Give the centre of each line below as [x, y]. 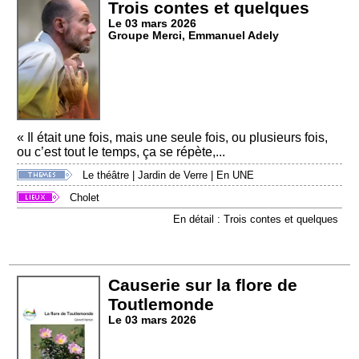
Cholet [85, 197]
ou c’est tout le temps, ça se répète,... [121, 151]
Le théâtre [106, 175]
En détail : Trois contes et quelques [255, 220]
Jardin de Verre [173, 175]
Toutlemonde [161, 305]
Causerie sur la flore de [203, 285]
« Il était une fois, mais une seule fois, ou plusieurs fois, [173, 137]
